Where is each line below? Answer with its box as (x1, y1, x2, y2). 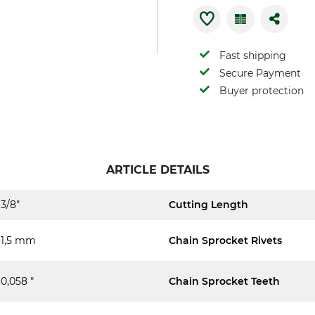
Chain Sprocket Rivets (169, 233, 282, 247)
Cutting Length (169, 198, 248, 211)
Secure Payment (219, 67, 301, 79)
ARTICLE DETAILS (105, 163, 210, 176)
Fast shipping (219, 49, 286, 62)
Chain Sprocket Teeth (169, 274, 280, 288)
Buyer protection (219, 84, 304, 97)
